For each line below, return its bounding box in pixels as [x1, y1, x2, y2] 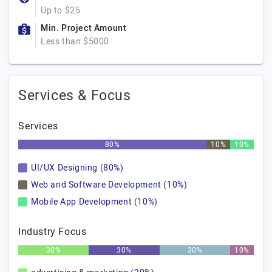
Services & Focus [18, 86, 131, 106]
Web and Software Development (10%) [31, 178, 188, 191]
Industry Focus [18, 225, 87, 239]
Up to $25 [41, 4, 81, 17]
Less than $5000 [41, 35, 109, 48]
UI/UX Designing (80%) [31, 161, 124, 174]
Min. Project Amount [41, 22, 127, 35]
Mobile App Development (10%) [31, 195, 158, 208]
